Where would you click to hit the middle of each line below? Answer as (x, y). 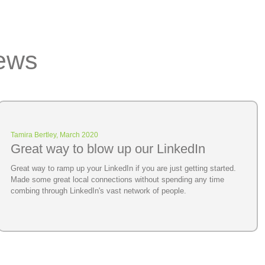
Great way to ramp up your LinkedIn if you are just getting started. (123, 168)
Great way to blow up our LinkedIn (108, 148)
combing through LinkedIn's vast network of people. (98, 190)
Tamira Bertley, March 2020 (54, 135)
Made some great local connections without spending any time (117, 179)
